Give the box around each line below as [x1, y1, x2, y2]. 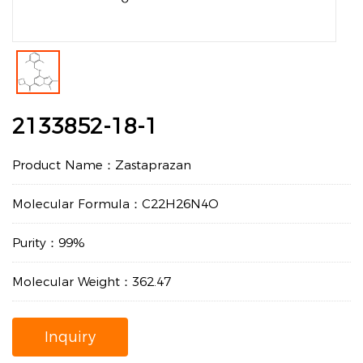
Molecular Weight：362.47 [12, 274, 171, 289]
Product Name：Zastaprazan [12, 157, 191, 173]
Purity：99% [12, 235, 85, 250]
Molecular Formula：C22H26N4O [12, 196, 219, 211]
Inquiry [45, 328, 96, 346]
